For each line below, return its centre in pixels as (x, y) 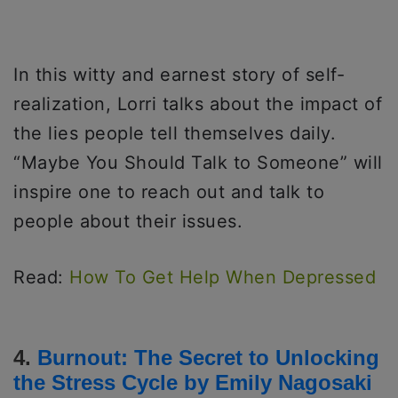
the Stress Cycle (96, 383)
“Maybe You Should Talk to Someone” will (198, 163)
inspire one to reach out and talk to (169, 192)
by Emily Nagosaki (278, 383)
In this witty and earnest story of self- (179, 75)
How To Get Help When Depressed (223, 278)
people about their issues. (128, 222)
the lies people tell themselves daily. (175, 134)
